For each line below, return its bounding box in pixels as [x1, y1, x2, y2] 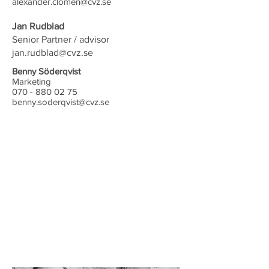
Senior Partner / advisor [12, 34, 109, 44]
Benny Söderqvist [12, 66, 80, 76]
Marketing [12, 76, 51, 86]
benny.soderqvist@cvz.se [12, 97, 109, 107]
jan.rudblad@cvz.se [12, 47, 93, 58]
